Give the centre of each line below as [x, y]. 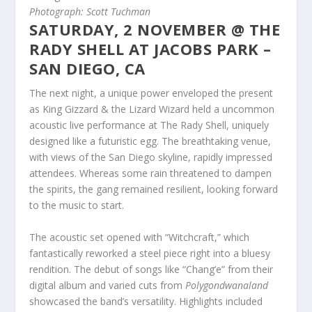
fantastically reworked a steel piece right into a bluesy [150, 253]
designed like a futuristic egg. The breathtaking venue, [150, 141]
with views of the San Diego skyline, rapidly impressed [151, 157]
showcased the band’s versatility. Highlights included [146, 301]
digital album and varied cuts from [108, 285]
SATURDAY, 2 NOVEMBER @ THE [155, 30]
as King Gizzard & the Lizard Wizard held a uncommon [152, 109]
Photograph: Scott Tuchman [90, 12]
